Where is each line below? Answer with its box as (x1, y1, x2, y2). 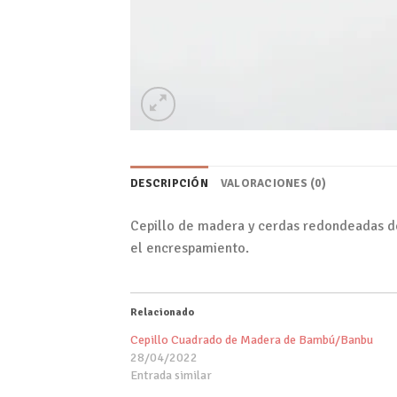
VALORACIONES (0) (220, 176, 326, 191)
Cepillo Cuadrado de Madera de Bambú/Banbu (130, 331, 373, 347)
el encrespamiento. (130, 239, 249, 257)
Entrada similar (130, 367, 212, 383)
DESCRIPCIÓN (130, 176, 208, 191)
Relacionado (130, 305, 194, 319)
